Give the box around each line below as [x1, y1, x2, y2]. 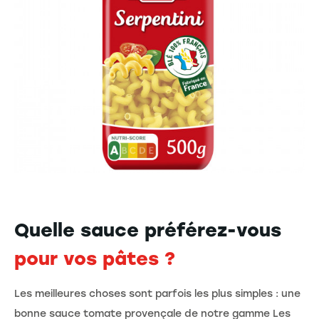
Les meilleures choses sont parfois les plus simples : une [14, 287, 300, 300]
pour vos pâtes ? [14, 246, 175, 270]
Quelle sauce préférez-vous [14, 218, 281, 241]
